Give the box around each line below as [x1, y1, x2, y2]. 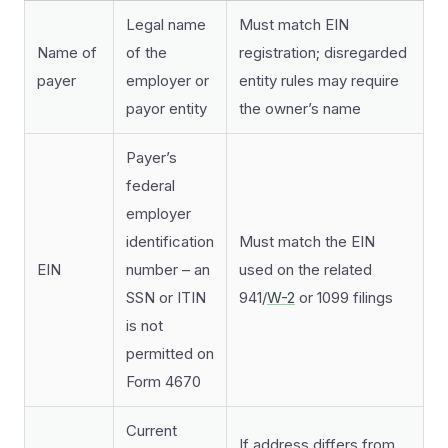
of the [126, 43, 167, 62]
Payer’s [126, 148, 177, 167]
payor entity [126, 99, 207, 118]
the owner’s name [239, 99, 361, 118]
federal [126, 176, 175, 195]
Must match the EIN [239, 232, 375, 251]
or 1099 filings [295, 288, 393, 307]
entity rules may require [239, 71, 399, 90]
